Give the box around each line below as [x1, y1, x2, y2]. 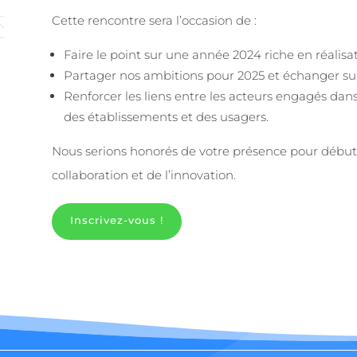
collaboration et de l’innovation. [51, 167, 236, 183]
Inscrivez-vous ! [69, 214, 163, 227]
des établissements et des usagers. [63, 109, 269, 125]
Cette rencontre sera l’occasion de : [51, 13, 257, 29]
